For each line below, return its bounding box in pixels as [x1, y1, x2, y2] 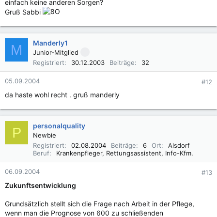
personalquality [33, 122, 85, 130]
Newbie [33, 131, 56, 139]
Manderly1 [33, 39, 68, 47]
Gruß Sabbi [5, 8, 43, 16]
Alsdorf [168, 141, 190, 149]
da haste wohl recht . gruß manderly [5, 91, 120, 99]
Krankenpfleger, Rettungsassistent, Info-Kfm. [56, 149, 193, 157]
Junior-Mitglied [33, 48, 78, 56]
